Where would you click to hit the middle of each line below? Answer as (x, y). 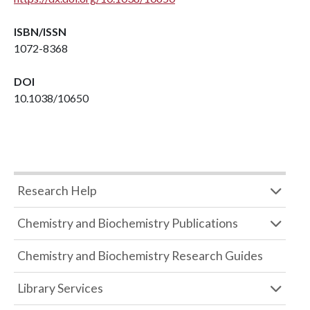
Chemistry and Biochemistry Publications (128, 223)
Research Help (57, 191)
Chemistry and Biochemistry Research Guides (140, 256)
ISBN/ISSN (40, 31)
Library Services (60, 288)
